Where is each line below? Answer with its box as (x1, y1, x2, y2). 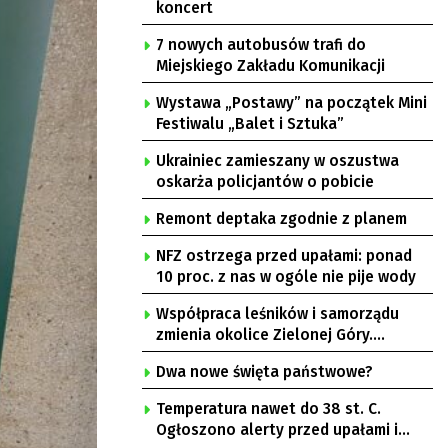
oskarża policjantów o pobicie (156, 173, 374, 191)
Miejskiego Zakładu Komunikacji (156, 57, 385, 75)
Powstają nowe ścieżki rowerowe (156, 347, 392, 365)
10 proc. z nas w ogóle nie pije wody (156, 268, 416, 286)
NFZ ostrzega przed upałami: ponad (156, 247, 412, 265)
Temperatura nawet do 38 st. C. (156, 400, 381, 418)
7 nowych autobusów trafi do (156, 36, 366, 54)
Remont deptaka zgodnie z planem (156, 210, 407, 228)
